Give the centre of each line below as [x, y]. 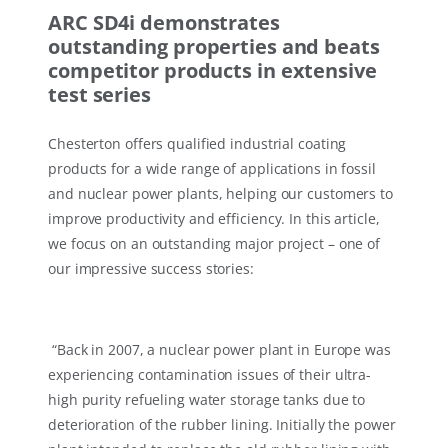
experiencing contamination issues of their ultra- [210, 375]
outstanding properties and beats [214, 47]
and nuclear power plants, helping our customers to [220, 194]
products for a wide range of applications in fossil [212, 169]
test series [99, 95]
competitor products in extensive [212, 71]
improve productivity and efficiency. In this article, [214, 219]
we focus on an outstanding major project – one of [214, 244]
